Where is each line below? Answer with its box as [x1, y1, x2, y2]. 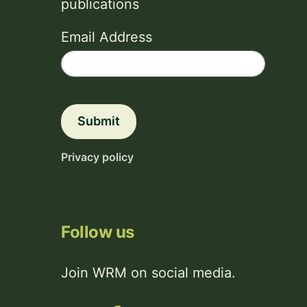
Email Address [61, 29, 152, 45]
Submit [77, 114, 120, 128]
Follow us [61, 222, 134, 242]
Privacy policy [61, 150, 134, 164]
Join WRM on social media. [61, 265, 236, 281]
